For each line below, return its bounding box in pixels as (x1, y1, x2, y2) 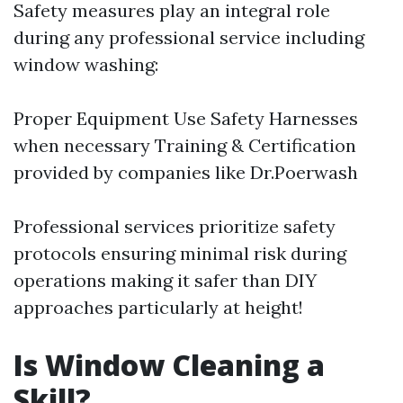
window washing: (13, 52, 158, 76)
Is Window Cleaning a (13, 345, 325, 384)
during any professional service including (13, 25, 364, 49)
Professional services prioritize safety (13, 214, 336, 237)
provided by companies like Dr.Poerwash (13, 160, 358, 184)
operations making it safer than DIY (13, 268, 317, 291)
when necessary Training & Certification (13, 133, 356, 157)
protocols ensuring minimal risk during (13, 241, 346, 264)
